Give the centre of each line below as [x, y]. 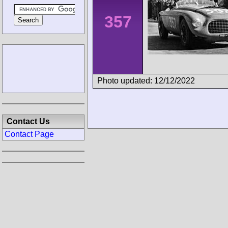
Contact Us [28, 121]
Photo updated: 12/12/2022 [146, 80]
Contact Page [29, 134]
